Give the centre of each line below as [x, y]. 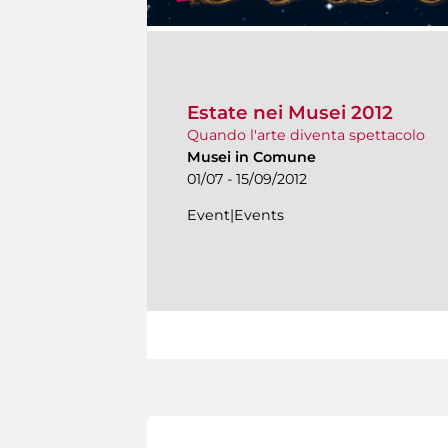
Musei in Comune [251, 157]
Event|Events [235, 215]
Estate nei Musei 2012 [290, 113]
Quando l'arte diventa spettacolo [306, 135]
